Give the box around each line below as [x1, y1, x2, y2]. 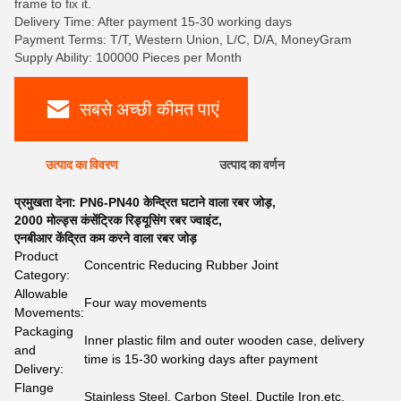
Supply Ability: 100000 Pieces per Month [14, 50, 242, 64]
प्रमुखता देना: [14, 195, 80, 209]
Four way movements [84, 295, 207, 310]
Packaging [14, 324, 73, 338]
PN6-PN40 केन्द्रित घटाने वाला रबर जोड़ [80, 195, 272, 209]
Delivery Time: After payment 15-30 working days [14, 14, 292, 29]
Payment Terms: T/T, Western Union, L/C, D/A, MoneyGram [14, 32, 352, 47]
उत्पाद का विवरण [45, 158, 118, 172]
